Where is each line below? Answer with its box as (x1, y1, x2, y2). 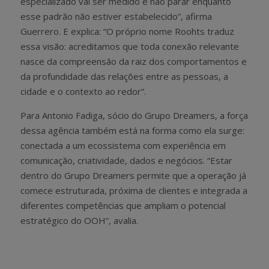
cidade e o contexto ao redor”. (20, 85, 146, 97)
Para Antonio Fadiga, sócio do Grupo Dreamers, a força (20, 109, 248, 121)
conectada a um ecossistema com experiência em (20, 139, 226, 151)
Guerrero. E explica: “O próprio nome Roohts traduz (20, 25, 234, 37)
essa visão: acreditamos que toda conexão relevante (20, 40, 239, 52)
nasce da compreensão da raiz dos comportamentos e (20, 55, 247, 67)
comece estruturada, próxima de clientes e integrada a (20, 184, 247, 196)
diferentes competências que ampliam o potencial (20, 199, 226, 211)
